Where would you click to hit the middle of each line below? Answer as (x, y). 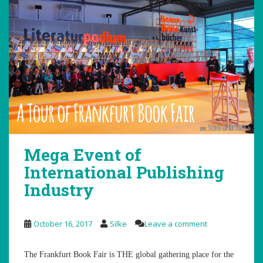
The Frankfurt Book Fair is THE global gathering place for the (129, 254)
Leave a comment (176, 223)
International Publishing (124, 172)
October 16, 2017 (63, 223)
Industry (59, 190)
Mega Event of (83, 154)
